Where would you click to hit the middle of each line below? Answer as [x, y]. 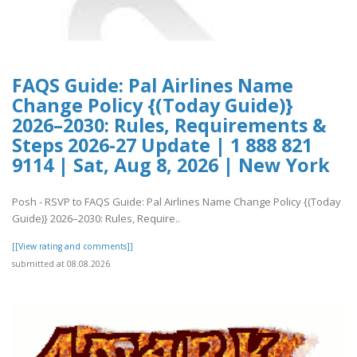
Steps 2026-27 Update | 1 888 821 [162, 145]
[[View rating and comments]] [73, 247]
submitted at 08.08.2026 [61, 264]
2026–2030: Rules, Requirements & [169, 125]
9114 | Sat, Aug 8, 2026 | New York [171, 165]
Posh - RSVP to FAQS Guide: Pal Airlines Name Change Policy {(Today [177, 202]
